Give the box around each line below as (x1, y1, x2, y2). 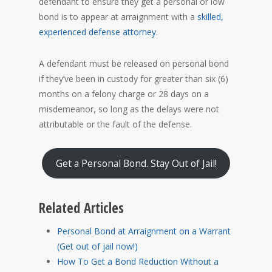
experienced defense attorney (39, 26, 156, 38)
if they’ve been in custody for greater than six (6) (39, 73, 228, 84)
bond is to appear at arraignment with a (39, 11, 197, 22)
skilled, (197, 11, 223, 22)
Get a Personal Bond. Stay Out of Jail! (55, 156, 217, 170)
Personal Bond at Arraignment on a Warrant (57, 225, 231, 237)
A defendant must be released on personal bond (39, 58, 229, 69)
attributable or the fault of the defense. (39, 118, 192, 130)
